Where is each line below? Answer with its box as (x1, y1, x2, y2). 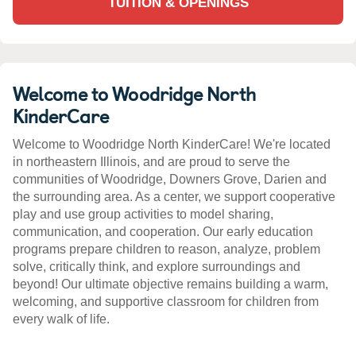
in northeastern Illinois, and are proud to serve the (13, 155, 290, 169)
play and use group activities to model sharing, (13, 207, 273, 222)
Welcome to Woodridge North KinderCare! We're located (13, 137, 331, 152)
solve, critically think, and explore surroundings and (13, 260, 300, 274)
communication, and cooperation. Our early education (13, 225, 313, 239)
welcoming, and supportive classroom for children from (13, 295, 319, 309)
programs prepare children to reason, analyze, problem (13, 242, 320, 257)
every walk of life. (13, 312, 110, 327)
